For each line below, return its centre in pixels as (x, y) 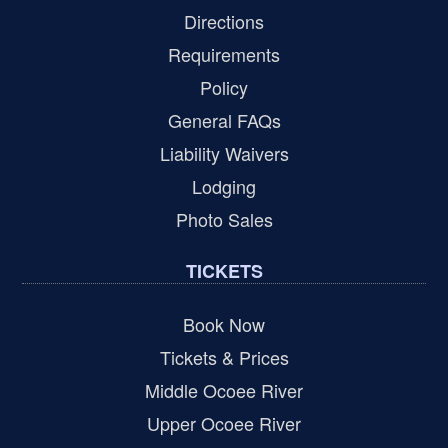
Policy (224, 87)
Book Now (224, 324)
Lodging (224, 186)
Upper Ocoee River (224, 423)
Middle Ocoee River (224, 390)
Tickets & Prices (224, 357)
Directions (224, 21)
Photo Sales (224, 219)
